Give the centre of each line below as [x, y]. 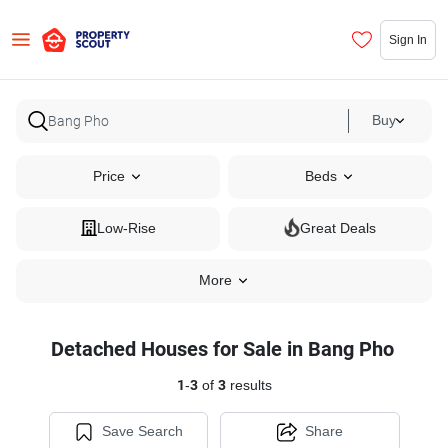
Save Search [142, 431]
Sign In [408, 39]
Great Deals [338, 228]
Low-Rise [126, 228]
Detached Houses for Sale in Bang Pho [222, 349]
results [248, 385]
